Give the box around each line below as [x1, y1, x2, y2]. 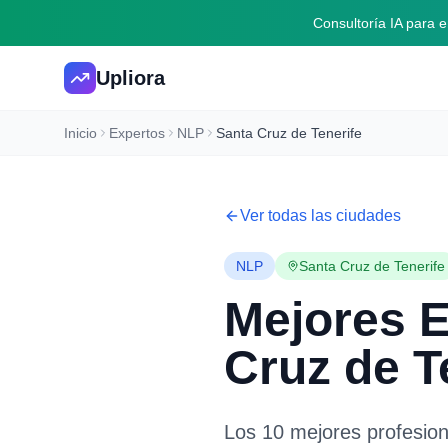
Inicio [64, 125, 97, 141]
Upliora [96, 67, 165, 89]
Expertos [109, 125, 165, 141]
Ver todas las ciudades [240, 207, 401, 224]
